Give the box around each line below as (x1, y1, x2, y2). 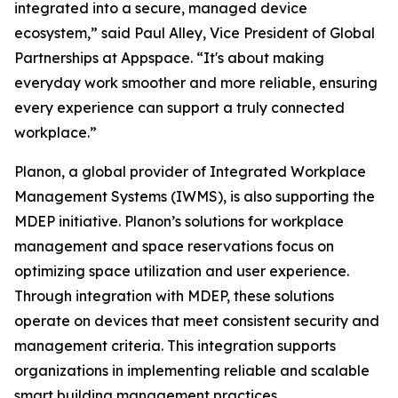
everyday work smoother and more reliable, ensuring (14, 74, 378, 92)
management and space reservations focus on (14, 237, 334, 256)
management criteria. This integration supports (14, 337, 336, 355)
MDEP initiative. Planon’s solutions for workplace (14, 212, 344, 231)
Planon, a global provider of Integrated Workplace (14, 163, 366, 181)
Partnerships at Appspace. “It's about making (14, 49, 324, 68)
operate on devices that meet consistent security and (14, 312, 379, 330)
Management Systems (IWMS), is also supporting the (14, 187, 375, 206)
